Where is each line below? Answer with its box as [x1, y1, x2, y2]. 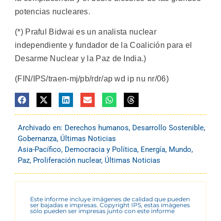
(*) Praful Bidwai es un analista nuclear [15, 27, 157, 36]
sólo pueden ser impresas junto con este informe [30, 207, 175, 215]
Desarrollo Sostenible [132, 123, 204, 132]
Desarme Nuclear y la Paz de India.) [15, 54, 147, 63]
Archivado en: [18, 123, 65, 132]
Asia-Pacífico [18, 145, 61, 154]
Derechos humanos [65, 123, 129, 132]
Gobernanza [18, 134, 57, 143]
